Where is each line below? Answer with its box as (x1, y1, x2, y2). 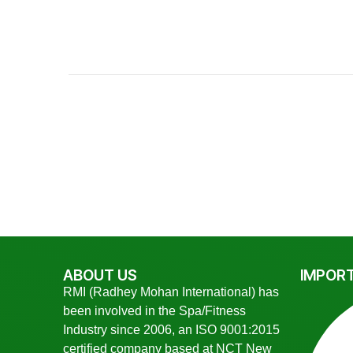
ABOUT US (63, 266, 137, 284)
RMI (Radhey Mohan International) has (63, 284, 279, 299)
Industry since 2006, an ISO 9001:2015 (63, 322, 280, 336)
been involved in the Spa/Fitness (63, 303, 246, 318)
